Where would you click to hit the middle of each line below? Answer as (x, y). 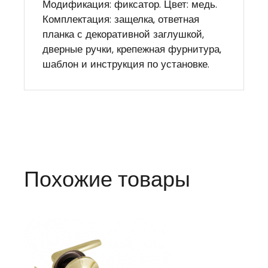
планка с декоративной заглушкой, (124, 34)
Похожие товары (107, 179)
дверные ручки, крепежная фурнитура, (132, 49)
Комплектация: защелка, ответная (121, 19)
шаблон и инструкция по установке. (126, 64)
